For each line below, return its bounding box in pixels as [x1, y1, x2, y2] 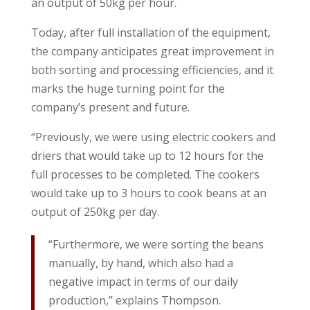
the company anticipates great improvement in [30, 43, 274, 59]
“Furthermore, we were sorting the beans [48, 236, 264, 252]
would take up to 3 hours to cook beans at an [30, 185, 266, 201]
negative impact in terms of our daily [48, 273, 238, 289]
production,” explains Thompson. [48, 292, 221, 308]
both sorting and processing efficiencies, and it [30, 62, 273, 77]
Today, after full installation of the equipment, [30, 24, 271, 40]
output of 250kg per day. [30, 203, 159, 219]
